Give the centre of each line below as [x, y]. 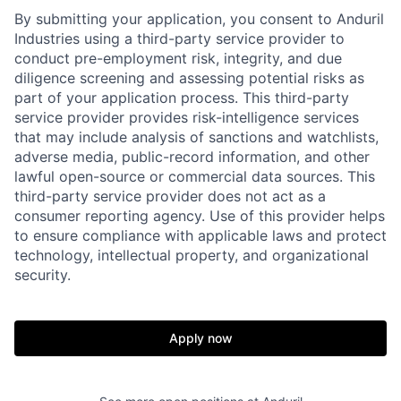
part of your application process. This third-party [182, 98]
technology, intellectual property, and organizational [192, 256]
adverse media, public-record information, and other [192, 157]
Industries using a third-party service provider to [179, 39]
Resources [254, 320]
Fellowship [254, 382]
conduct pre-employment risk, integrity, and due [178, 59]
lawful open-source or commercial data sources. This [195, 177]
